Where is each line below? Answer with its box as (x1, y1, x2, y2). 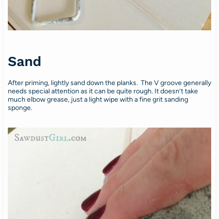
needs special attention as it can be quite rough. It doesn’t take (7, 87, 198, 95)
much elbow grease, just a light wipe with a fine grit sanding (7, 95, 188, 104)
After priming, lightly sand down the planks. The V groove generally (7, 78, 211, 87)
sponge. (7, 103, 32, 112)
